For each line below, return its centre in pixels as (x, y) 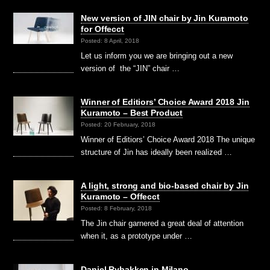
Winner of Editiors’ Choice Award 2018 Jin (165, 102)
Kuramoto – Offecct (120, 197)
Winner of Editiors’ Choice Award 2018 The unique (168, 140)
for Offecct (102, 29)
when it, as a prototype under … (137, 236)
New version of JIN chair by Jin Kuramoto (165, 18)
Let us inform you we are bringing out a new (157, 56)
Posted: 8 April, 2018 (110, 41)
